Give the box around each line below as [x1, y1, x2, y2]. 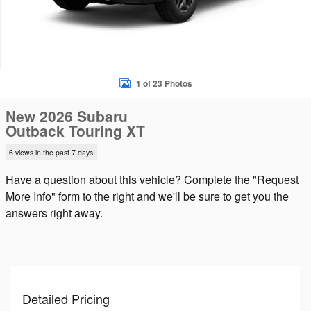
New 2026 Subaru [6, 106, 128, 126]
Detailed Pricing [22, 289, 110, 308]
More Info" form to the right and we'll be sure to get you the [6, 187, 289, 204]
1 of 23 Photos [135, 77, 192, 90]
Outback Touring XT [6, 120, 145, 141]
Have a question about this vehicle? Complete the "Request [6, 171, 299, 187]
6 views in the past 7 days [9, 146, 94, 158]
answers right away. [6, 204, 103, 221]
